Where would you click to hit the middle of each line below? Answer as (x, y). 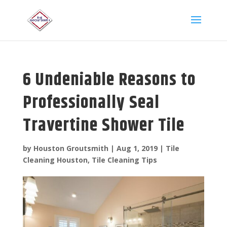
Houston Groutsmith (71, 148)
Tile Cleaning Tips (124, 160)
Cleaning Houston (55, 160)
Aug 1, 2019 (137, 148)
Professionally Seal (91, 103)
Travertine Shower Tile (103, 126)
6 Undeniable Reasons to (109, 80)
